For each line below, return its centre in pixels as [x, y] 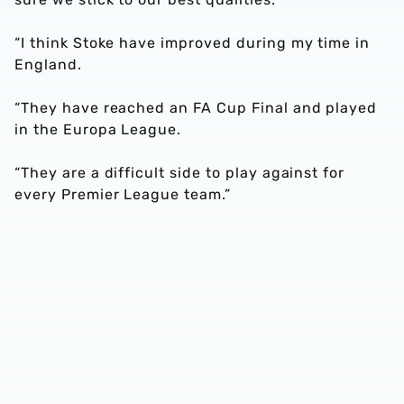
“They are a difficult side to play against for [180, 173]
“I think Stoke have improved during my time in [193, 43]
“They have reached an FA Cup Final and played [196, 108]
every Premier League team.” [123, 194]
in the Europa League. [98, 129]
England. [48, 64]
